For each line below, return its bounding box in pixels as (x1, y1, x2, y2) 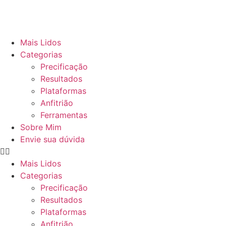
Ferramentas (40, 110, 87, 120)
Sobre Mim (20, 122, 62, 132)
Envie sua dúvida (20, 134, 85, 144)
